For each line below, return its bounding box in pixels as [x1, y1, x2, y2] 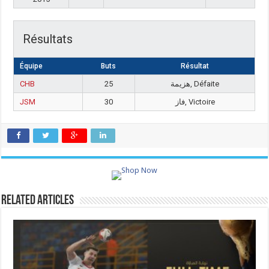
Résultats [23, 32, 73, 46]
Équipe [20, 62, 43, 70]
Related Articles [1, 194, 74, 208]
